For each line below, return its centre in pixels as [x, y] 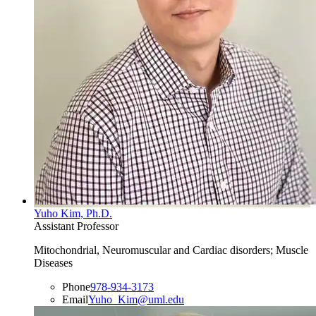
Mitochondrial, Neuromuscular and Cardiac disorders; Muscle [171, 250]
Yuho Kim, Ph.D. [73, 214]
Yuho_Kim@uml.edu [136, 300]
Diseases [53, 263]
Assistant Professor [76, 226]
